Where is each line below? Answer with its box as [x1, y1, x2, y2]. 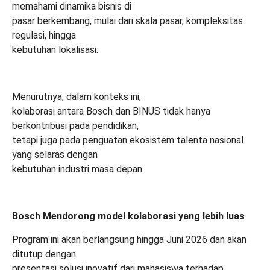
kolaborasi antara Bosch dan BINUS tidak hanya [12, 105, 210, 117]
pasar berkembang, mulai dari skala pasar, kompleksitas [12, 14, 243, 27]
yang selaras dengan [12, 148, 98, 160]
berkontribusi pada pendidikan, [12, 119, 139, 131]
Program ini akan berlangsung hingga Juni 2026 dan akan [12, 233, 246, 245]
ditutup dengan [12, 248, 76, 260]
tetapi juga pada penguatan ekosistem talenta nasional [12, 134, 243, 146]
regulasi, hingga [12, 29, 76, 41]
